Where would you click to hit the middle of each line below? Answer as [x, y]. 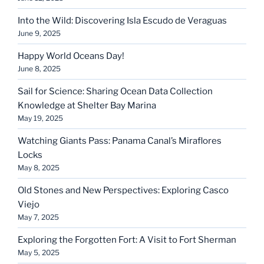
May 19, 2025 [40, 118]
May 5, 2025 [39, 252]
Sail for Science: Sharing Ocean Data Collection [115, 91]
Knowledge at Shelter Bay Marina [87, 105]
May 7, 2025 [38, 217]
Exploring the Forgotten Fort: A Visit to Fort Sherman [127, 240]
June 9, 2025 [39, 33]
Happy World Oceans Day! [71, 56]
